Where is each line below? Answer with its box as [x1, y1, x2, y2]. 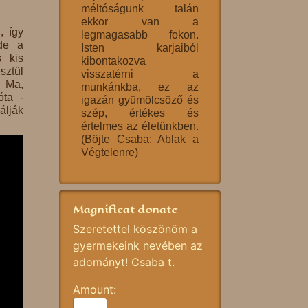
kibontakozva [81, 55, 146, 67]
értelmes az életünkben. [81, 120, 199, 132]
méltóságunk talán [81, 3, 199, 14]
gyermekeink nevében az [73, 239, 203, 252]
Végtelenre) [81, 146, 138, 158]
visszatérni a [81, 68, 199, 80]
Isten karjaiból [81, 42, 199, 54]
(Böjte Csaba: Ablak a [81, 133, 199, 145]
